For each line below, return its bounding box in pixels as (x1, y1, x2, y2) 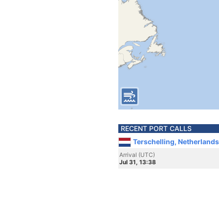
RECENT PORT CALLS (121, 124, 192, 132)
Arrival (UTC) (119, 151, 155, 158)
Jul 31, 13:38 (119, 158, 156, 166)
